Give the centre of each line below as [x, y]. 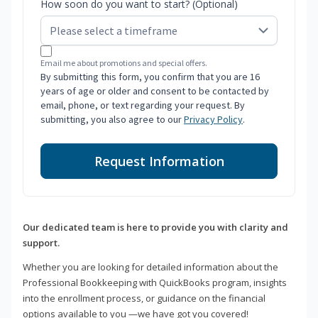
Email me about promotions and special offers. [124, 63]
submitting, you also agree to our [112, 120]
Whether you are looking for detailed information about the [150, 267]
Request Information [159, 161]
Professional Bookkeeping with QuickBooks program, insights [155, 283]
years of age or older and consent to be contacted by [155, 91]
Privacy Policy [213, 120]
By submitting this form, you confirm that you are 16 [150, 77]
